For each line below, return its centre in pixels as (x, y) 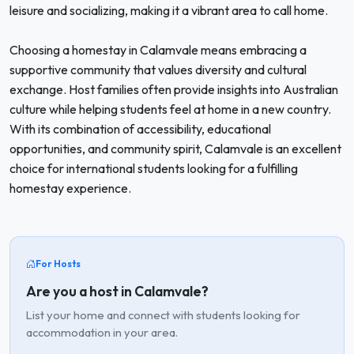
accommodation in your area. (102, 332)
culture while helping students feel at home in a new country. (170, 109)
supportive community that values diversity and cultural (158, 70)
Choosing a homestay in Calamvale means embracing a (158, 50)
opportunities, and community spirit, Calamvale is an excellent (175, 149)
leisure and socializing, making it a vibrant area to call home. (169, 10)
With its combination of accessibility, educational (140, 129)
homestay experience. (70, 188)
